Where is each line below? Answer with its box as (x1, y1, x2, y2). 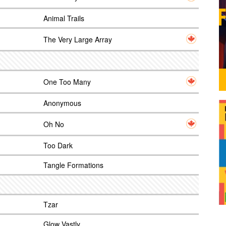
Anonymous (43, 98, 81, 108)
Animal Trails (43, 13, 84, 23)
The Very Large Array (43, 34, 112, 44)
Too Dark (43, 140, 73, 150)
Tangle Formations (43, 160, 103, 170)
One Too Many (43, 77, 91, 87)
